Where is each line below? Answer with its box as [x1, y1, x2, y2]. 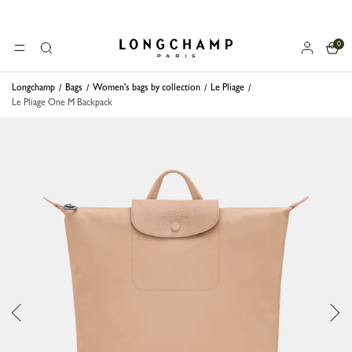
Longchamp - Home [111, 46, 187, 57]
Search [37, 49, 64, 61]
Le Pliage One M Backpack [12, 97, 112, 108]
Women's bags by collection [93, 82, 200, 93]
